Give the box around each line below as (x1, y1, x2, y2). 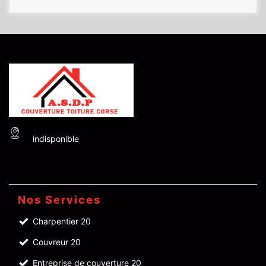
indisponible (33, 134, 79, 144)
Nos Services (18, 194, 101, 206)
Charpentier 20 (33, 216, 91, 226)
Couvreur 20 (33, 237, 81, 247)
